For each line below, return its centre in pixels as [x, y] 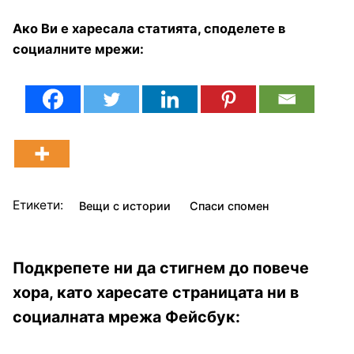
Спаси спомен [229, 205]
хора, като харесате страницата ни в [156, 292]
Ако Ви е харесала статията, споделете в [149, 29]
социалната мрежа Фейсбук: [126, 316]
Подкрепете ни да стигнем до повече [161, 267]
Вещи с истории [125, 205]
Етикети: [38, 205]
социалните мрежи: [78, 49]
